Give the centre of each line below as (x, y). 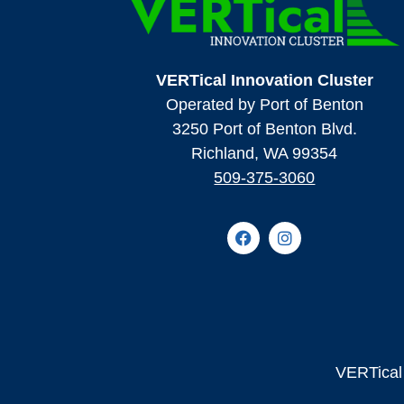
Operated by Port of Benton (264, 105)
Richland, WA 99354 (265, 154)
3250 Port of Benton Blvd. (264, 129)
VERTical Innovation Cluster (264, 81)
